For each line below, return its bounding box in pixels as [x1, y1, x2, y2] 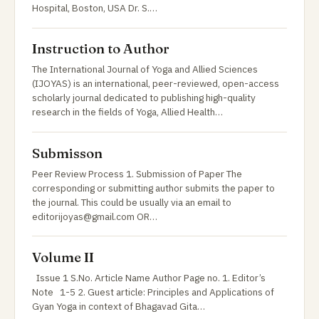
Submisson [32, 145, 103, 162]
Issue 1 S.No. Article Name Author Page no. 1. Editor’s [32, 271, 266, 284]
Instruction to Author [32, 41, 169, 58]
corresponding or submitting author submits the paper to [32, 181, 275, 194]
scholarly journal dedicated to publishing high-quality [32, 91, 256, 105]
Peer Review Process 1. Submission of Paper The [32, 167, 242, 180]
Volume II [32, 249, 94, 266]
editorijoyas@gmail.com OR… [32, 209, 157, 223]
